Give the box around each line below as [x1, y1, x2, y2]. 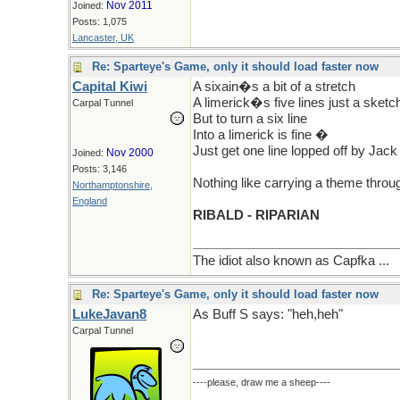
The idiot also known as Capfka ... [193, 254, 389, 268]
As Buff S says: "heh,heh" [193, 307, 343, 321]
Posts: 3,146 [72, 163, 127, 174]
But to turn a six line [193, 112, 307, 126]
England [72, 196, 107, 206]
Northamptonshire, [72, 179, 153, 190]
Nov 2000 [106, 146, 154, 159]
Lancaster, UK [72, 32, 134, 43]
